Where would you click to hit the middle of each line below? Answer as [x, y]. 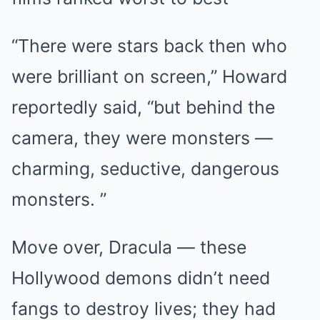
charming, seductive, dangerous [145, 169]
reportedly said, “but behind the [143, 107]
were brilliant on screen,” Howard [149, 77]
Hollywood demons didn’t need [141, 278]
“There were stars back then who [149, 46]
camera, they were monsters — [142, 138]
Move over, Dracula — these [129, 247]
